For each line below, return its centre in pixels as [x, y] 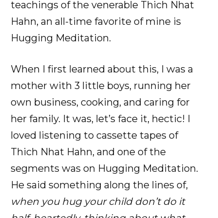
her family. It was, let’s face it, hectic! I [101, 118]
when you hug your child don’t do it [98, 201]
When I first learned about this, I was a [102, 69]
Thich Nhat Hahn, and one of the [89, 152]
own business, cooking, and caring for [100, 102]
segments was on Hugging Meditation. [105, 168]
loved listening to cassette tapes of [95, 135]
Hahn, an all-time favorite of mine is [96, 21]
